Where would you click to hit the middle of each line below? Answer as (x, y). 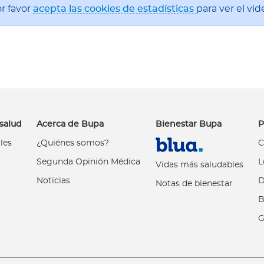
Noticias (54, 181)
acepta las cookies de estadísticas (115, 9)
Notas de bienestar (194, 184)
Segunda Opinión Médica (89, 162)
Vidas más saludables (199, 165)
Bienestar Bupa (188, 124)
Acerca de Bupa (70, 124)
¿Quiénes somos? (73, 143)
